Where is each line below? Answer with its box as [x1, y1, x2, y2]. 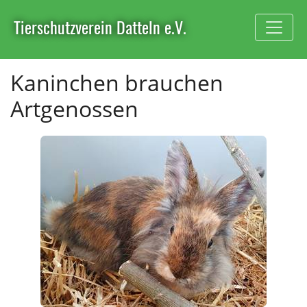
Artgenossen [10, 94, 138, 123]
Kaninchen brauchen [10, 68, 223, 97]
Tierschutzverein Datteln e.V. [14, 14, 186, 39]
